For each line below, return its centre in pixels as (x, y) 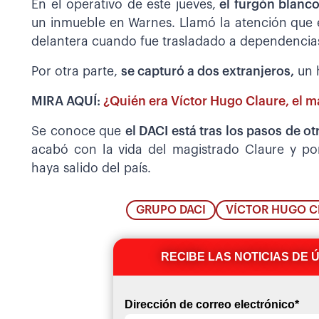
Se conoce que (78, 131)
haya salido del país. (91, 168)
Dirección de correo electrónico (209, 305)
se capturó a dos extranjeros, (208, 71)
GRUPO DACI (171, 210)
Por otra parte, (76, 71)
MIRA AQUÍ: (67, 101)
